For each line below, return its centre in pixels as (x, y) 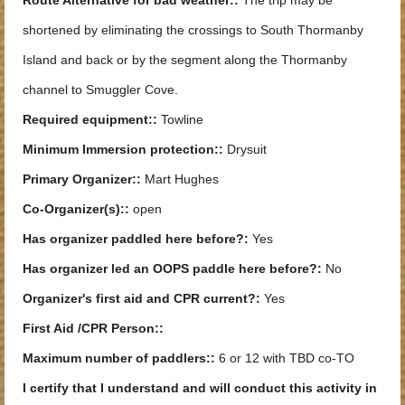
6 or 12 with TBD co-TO (285, 358)
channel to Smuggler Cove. (100, 89)
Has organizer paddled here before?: (136, 238)
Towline (180, 119)
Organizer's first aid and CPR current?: (141, 298)
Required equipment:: (90, 119)
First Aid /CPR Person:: (93, 328)
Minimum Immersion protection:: (123, 149)
